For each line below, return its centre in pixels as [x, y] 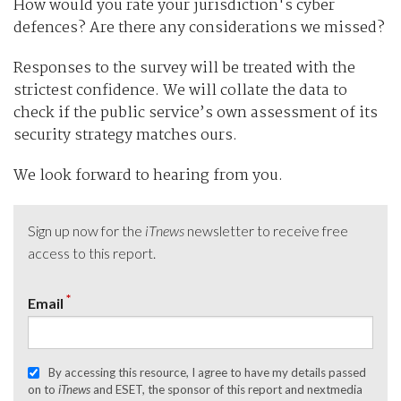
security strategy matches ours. [125, 135]
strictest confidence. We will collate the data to [180, 90]
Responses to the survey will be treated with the [184, 68]
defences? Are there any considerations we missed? [199, 28]
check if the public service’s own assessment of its [196, 113]
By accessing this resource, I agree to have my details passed [207, 373]
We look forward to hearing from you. [148, 175]
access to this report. [92, 252]
